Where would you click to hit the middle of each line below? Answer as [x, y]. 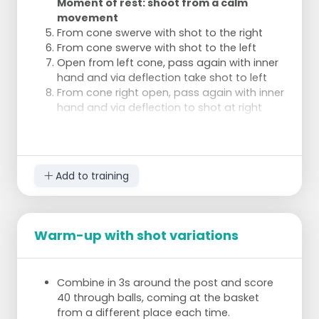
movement [88, 18]
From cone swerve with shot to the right [160, 33]
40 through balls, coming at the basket [158, 298]
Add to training [90, 176]
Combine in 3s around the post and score [165, 283]
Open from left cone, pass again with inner [168, 63]
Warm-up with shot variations [136, 236]
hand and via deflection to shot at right [159, 108]
